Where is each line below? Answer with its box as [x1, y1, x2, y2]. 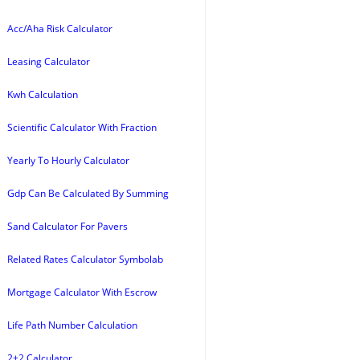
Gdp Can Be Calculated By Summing [7, 186, 169, 200]
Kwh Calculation [7, 88, 78, 101]
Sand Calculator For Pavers [7, 219, 128, 233]
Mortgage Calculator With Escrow [7, 285, 157, 299]
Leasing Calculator [7, 55, 90, 68]
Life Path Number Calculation [7, 318, 137, 332]
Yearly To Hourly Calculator [7, 153, 129, 167]
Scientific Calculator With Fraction [7, 121, 157, 134]
